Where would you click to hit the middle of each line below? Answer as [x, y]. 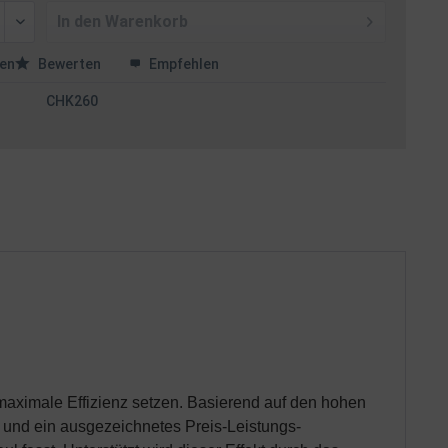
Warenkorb [147, 21]
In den [79, 21]
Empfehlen [183, 64]
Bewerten [70, 64]
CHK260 [72, 101]
